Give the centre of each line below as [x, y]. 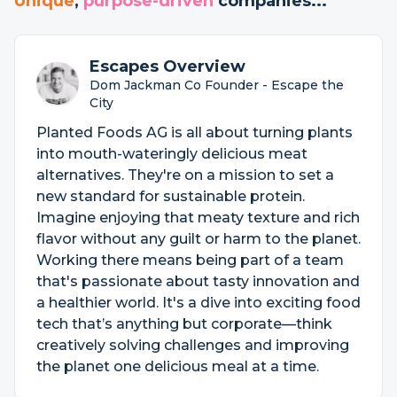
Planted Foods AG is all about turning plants [195, 132]
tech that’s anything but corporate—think [184, 324]
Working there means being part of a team [190, 260]
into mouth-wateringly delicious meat [172, 154]
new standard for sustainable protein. [171, 196]
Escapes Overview [168, 66]
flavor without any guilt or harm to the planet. [198, 239]
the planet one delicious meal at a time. [178, 366]
